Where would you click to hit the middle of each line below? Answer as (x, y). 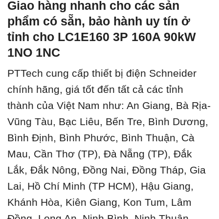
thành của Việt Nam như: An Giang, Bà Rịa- (109, 105)
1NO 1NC (34, 53)
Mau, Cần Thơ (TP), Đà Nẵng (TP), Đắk (100, 153)
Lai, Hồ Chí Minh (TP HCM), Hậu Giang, (100, 186)
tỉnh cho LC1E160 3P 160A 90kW (102, 37)
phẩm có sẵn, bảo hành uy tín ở (99, 21)
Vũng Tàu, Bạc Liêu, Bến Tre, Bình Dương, (108, 121)
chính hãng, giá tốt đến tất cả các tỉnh (95, 89)
